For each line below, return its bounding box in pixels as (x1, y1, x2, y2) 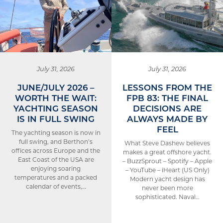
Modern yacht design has (129, 175, 205, 183)
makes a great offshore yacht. (123, 148, 212, 156)
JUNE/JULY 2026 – (17, 82, 94, 93)
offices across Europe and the (11, 146, 100, 154)
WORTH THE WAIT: (15, 92, 97, 103)
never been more (141, 184, 193, 192)
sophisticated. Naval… (135, 193, 200, 201)
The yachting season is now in (11, 128, 101, 136)
